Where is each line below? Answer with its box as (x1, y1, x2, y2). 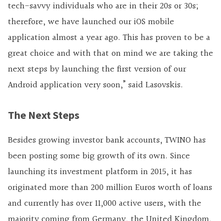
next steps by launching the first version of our (8, 62, 186, 77)
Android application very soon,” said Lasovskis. (8, 78, 183, 93)
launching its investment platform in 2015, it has (8, 165, 192, 180)
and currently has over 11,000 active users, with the (8, 196, 201, 211)
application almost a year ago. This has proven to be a (8, 31, 210, 45)
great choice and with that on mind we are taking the (8, 46, 213, 61)
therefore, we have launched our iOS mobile (8, 15, 174, 30)
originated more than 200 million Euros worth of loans (8, 181, 212, 195)
